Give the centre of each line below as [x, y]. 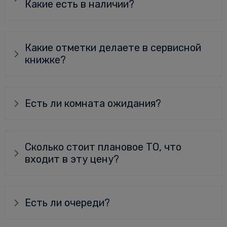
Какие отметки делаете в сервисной [113, 48]
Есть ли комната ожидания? [93, 104]
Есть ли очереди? [67, 203]
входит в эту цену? [72, 159]
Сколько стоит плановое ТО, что [103, 147]
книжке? [45, 60]
